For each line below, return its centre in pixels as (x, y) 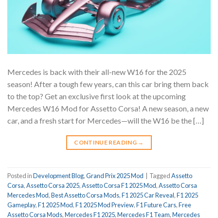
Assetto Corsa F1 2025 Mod (119, 186)
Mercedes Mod (28, 195)
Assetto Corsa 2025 (53, 186)
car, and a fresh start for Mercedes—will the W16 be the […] (106, 121)
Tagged (160, 176)
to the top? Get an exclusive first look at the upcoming (97, 96)
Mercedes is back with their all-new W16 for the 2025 (97, 72)
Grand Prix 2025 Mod (115, 176)
